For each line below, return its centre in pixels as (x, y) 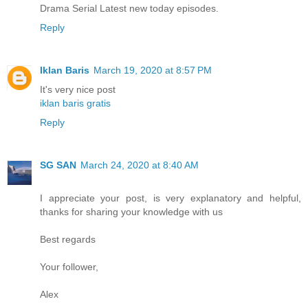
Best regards (68, 239)
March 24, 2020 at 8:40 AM (140, 165)
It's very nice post (78, 89)
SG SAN (58, 165)
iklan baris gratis (75, 103)
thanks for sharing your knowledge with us (131, 211)
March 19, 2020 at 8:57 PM (153, 70)
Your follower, (69, 266)
